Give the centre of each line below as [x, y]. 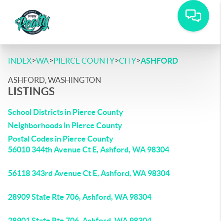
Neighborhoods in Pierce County [65, 125]
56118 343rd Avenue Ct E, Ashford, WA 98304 [89, 173]
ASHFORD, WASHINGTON [55, 80]
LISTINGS [31, 91]
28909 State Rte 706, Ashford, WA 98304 [80, 197]
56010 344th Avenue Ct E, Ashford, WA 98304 [89, 149]
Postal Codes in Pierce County [61, 139]
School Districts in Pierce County [66, 112]
